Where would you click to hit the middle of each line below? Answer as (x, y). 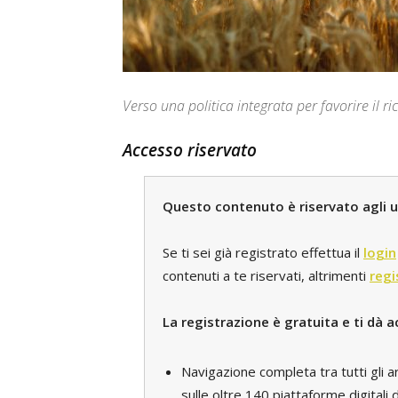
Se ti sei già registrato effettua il (263, 252)
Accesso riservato (190, 150)
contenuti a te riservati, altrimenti (266, 275)
